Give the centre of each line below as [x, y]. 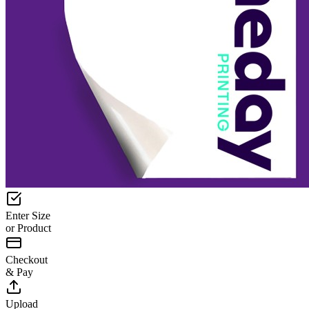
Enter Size [28, 215]
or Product [28, 228]
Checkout [27, 259]
